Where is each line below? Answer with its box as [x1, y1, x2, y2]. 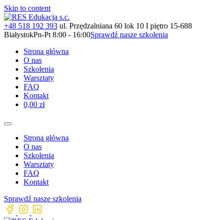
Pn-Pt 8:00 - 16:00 [33, 30, 90, 39]
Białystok [4, 30, 33, 39]
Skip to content [4, 4, 51, 12]
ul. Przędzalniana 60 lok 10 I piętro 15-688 [59, 22, 192, 30]
